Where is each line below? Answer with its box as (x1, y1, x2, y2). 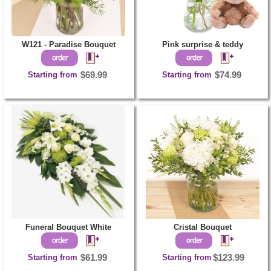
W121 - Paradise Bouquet (21, 39, 116, 49)
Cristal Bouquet (173, 222, 232, 232)
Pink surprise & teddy (162, 39, 243, 49)
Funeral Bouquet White (25, 222, 112, 232)
